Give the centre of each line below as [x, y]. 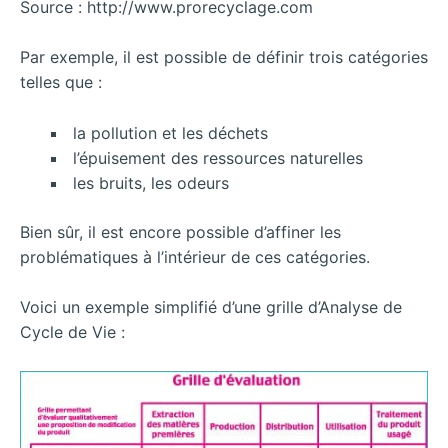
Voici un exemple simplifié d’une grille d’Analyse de [211, 307]
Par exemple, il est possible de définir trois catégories [224, 57]
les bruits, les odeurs [148, 182]
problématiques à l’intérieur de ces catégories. [195, 256]
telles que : [61, 82]
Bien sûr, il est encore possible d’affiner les [180, 231]
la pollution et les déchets [168, 132]
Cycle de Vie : [72, 332]
